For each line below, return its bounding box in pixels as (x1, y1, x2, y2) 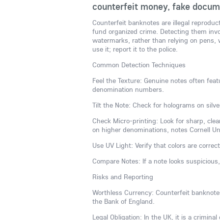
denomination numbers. (92, 85, 164, 94)
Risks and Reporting (92, 172, 153, 181)
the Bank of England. (92, 197, 155, 206)
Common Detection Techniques (92, 60, 186, 69)
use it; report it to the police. (92, 45, 178, 54)
